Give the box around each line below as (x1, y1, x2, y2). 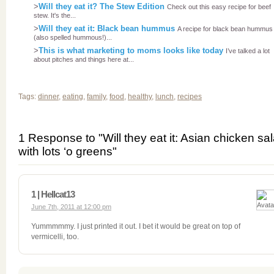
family (87, 92, 106, 101)
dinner (38, 92, 59, 101)
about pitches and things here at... (34, 56, 134, 65)
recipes (177, 92, 202, 101)
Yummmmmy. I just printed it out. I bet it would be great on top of (31, 222, 240, 231)
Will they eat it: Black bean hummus (39, 24, 177, 33)
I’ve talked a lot (226, 47, 270, 54)
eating (62, 92, 83, 101)
